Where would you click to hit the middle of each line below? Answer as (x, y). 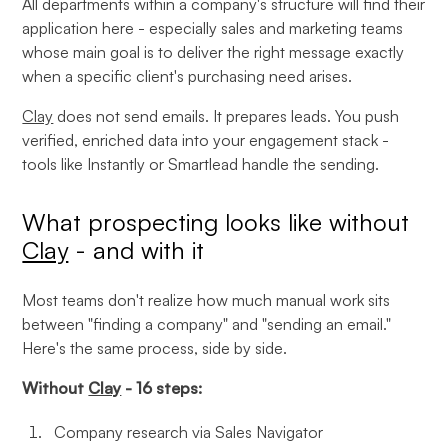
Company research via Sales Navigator (189, 432)
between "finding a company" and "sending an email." (207, 324)
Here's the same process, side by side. (155, 348)
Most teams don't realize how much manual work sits (206, 300)
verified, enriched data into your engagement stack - (206, 140)
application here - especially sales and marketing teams (213, 28)
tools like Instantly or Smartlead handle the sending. (201, 164)
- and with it (136, 250)
